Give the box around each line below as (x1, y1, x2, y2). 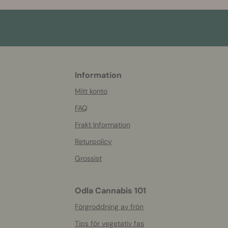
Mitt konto (75, 87, 107, 96)
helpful (51, 85, 74, 95)
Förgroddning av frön (75, 202, 144, 212)
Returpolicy (75, 137, 112, 147)
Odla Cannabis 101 (75, 185, 146, 196)
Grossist (75, 154, 102, 163)
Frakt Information (75, 120, 130, 130)
